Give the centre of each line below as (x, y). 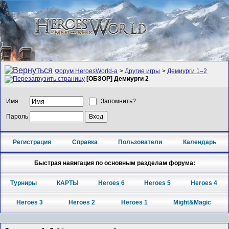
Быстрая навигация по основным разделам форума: (114, 163)
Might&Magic (192, 203)
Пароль (17, 116)
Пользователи (140, 142)
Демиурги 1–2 (187, 71)
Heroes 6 (111, 183)
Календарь (199, 142)
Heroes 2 (82, 203)
